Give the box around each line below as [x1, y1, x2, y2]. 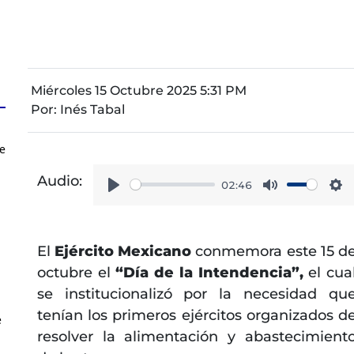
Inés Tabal [59, 101, 125, 117]
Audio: [36, 171, 82, 190]
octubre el [36, 263, 116, 281]
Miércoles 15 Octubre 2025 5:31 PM [30, 82, 247, 98]
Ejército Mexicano [54, 242, 196, 260]
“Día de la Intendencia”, [115, 263, 303, 281]
